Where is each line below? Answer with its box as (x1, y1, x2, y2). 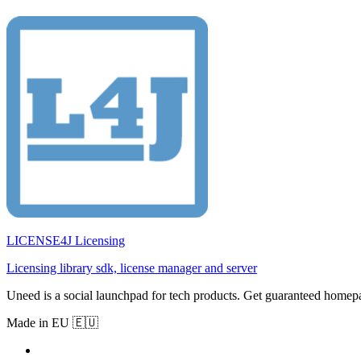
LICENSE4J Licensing (6, 234, 125, 248)
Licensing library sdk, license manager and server (6, 261, 257, 276)
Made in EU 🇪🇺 (6, 316, 98, 330)
